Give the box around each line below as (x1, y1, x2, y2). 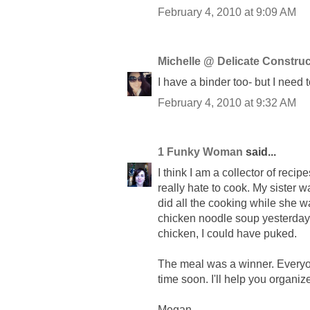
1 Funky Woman (158, 146, 243, 158)
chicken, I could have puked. (158, 228, 297, 240)
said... (243, 146, 276, 158)
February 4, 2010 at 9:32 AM (158, 97, 296, 109)
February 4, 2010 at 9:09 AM (158, 6, 296, 19)
